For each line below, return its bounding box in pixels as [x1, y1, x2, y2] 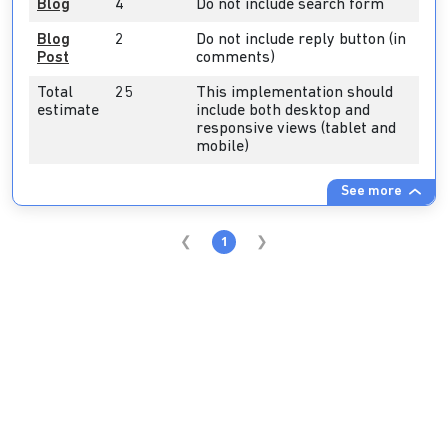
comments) [196, 50, 275, 66]
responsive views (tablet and [196, 121, 396, 137]
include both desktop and [196, 103, 370, 119]
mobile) [196, 139, 249, 155]
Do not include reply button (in [196, 32, 406, 48]
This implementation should [196, 85, 393, 101]
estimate [37, 103, 99, 119]
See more [341, 184, 405, 199]
